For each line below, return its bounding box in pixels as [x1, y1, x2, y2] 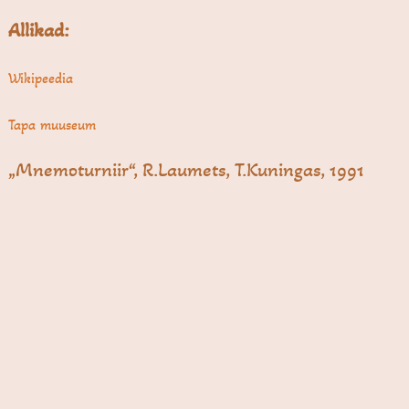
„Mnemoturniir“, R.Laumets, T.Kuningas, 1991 [8, 157, 365, 182]
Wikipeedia [8, 68, 74, 87]
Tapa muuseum [8, 115, 97, 133]
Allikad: [8, 17, 70, 42]
